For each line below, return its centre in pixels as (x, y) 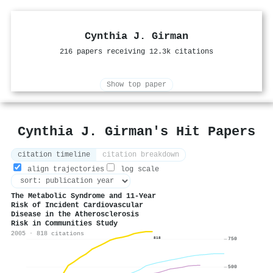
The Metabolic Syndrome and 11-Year (83, 197)
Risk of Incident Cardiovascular (77, 206)
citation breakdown (141, 155)
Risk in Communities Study (64, 224)
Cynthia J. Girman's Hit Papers (136, 132)
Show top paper (136, 85)
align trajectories (64, 170)
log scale (138, 170)
